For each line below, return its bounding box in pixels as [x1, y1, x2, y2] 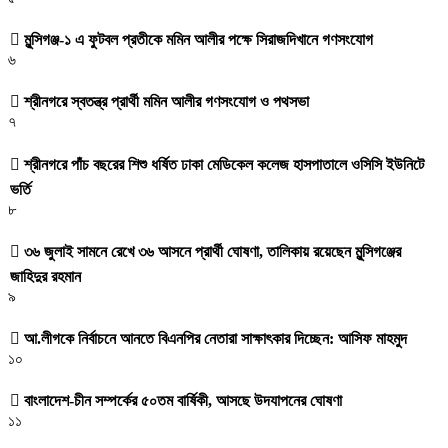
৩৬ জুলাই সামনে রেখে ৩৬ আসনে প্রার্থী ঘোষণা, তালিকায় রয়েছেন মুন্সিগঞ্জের [20, 242, 401, 260]
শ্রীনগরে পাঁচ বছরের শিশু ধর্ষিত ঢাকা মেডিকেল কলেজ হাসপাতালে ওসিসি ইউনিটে [20, 155, 424, 173]
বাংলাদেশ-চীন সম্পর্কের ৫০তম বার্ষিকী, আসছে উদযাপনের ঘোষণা [20, 392, 342, 410]
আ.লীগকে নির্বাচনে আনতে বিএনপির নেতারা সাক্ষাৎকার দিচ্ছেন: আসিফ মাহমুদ [20, 330, 407, 348]
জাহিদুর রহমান [10, 267, 81, 285]
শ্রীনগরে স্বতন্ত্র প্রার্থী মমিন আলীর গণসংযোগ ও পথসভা [20, 93, 309, 111]
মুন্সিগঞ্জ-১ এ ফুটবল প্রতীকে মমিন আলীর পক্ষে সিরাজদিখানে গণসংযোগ [20, 31, 373, 49]
